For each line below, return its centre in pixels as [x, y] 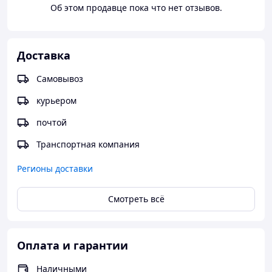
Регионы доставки [55, 168]
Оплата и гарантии [73, 245]
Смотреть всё [136, 199]
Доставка [44, 55]
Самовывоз [60, 79]
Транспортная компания [88, 144]
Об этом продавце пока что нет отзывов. [136, 8]
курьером [56, 100]
